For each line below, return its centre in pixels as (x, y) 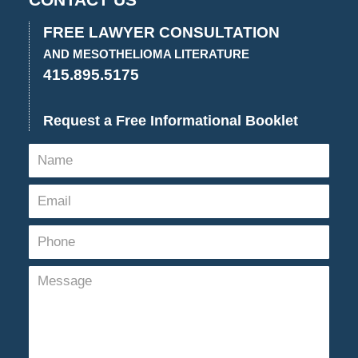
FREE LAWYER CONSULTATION (161, 32)
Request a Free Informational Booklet (170, 120)
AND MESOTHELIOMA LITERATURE (146, 54)
